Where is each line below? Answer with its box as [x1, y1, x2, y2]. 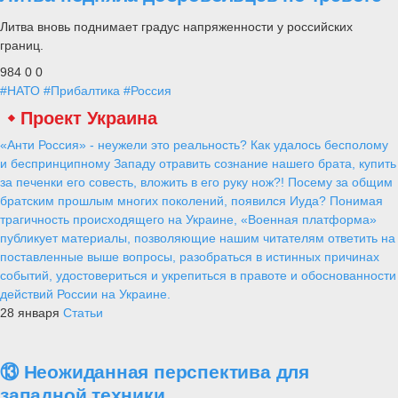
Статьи [63, 306, 103, 321]
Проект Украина [20, 108, 157, 129]
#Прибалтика [44, 84, 120, 99]
